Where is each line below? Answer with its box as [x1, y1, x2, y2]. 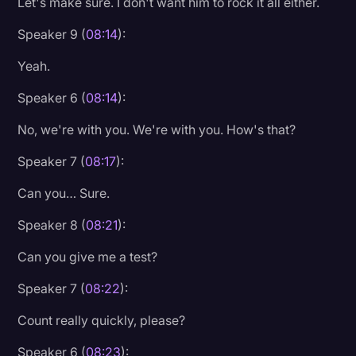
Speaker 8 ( [17, 216, 87, 233]
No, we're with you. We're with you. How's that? [17, 121, 296, 137]
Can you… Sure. [17, 184, 110, 201]
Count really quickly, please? [17, 311, 186, 328]
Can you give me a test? [17, 248, 158, 265]
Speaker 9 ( [17, 25, 87, 42]
